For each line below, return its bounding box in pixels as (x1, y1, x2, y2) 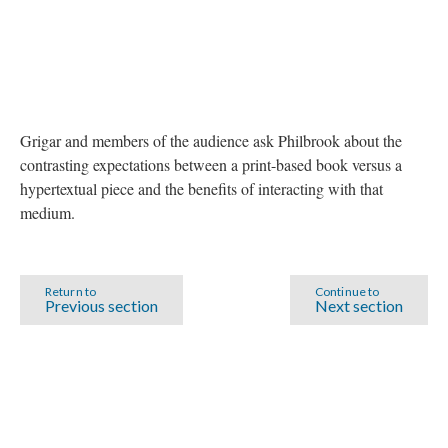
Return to (45, 283, 96, 299)
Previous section (45, 295, 158, 315)
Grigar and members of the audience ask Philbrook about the (20, 129, 402, 151)
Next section (315, 295, 403, 315)
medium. (20, 201, 75, 223)
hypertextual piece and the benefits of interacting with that (20, 177, 383, 199)
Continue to (315, 283, 380, 299)
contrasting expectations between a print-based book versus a (20, 153, 402, 175)
